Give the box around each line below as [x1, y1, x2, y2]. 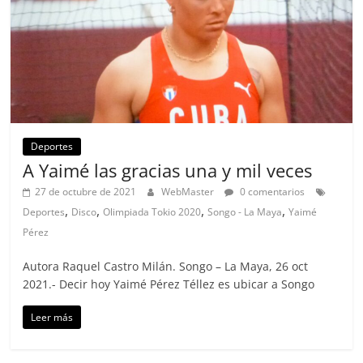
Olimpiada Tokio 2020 [103, 204, 202, 219]
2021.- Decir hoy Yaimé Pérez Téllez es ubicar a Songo [23, 275, 315, 292]
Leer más [31, 310, 74, 324]
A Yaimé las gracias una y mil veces [23, 157, 313, 182]
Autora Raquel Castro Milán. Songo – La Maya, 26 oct [23, 258, 309, 274]
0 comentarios [237, 184, 305, 199]
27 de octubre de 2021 [35, 184, 137, 199]
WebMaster [161, 184, 217, 199]
